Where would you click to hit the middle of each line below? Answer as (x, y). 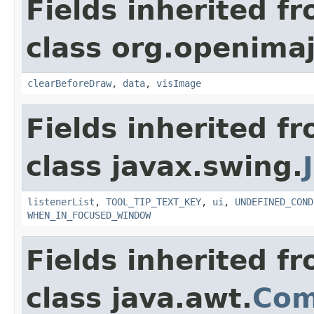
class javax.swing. (164, 166)
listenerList (61, 202)
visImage (179, 83)
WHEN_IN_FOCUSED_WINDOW (89, 215)
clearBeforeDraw (69, 83)
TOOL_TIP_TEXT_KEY (153, 202)
